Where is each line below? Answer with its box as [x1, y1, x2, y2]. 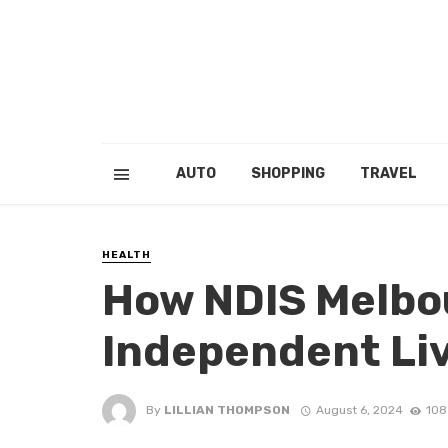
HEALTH [102, 249, 151, 261]
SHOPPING [250, 165, 325, 182]
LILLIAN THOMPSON [164, 402, 290, 417]
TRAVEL [359, 165, 417, 182]
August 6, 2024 [315, 402, 403, 417]
